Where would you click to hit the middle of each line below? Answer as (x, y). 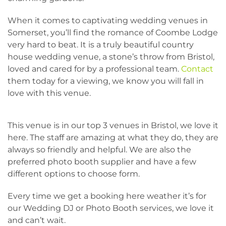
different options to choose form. (74, 174)
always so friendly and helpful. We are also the (99, 150)
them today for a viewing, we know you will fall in (106, 81)
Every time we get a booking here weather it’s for (107, 196)
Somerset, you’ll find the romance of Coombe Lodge (113, 33)
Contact (197, 69)
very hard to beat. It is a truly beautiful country (101, 45)
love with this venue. (49, 93)
